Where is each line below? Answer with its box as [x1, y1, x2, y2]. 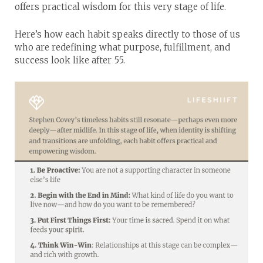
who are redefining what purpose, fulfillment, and [15, 42, 230, 53]
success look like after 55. [15, 55, 125, 66]
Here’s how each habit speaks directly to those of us [15, 29, 240, 40]
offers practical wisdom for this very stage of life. [15, 1, 226, 12]
